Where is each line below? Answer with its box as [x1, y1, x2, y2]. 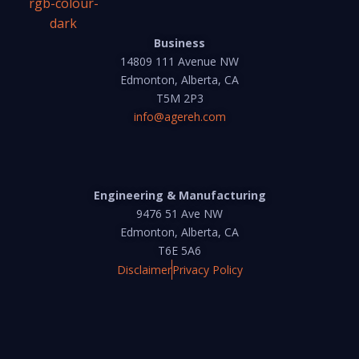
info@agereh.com [133, 109, 226, 125]
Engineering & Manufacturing [93, 188, 266, 204]
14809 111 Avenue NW [120, 54, 239, 70]
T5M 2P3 [155, 91, 204, 107]
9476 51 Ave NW [136, 206, 223, 222]
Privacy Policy [171, 262, 243, 278]
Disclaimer [116, 262, 171, 278]
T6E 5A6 [158, 243, 201, 259]
